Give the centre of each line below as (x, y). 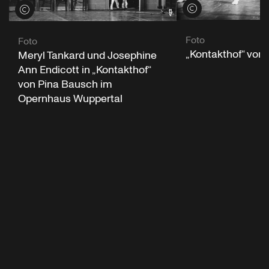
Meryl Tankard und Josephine (87, 55)
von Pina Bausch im (65, 84)
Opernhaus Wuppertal (70, 98)
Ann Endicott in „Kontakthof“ (84, 70)
